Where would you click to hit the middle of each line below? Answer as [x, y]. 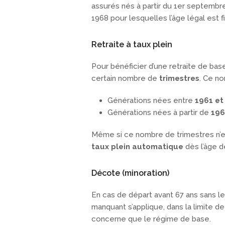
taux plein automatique [137, 147]
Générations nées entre [151, 101]
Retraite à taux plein [132, 45]
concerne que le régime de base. [151, 219]
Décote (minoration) [130, 173]
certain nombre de [125, 79]
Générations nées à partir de [159, 113]
